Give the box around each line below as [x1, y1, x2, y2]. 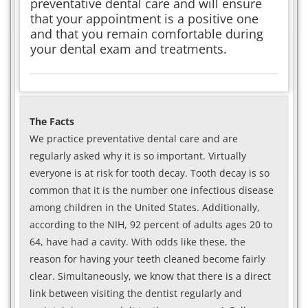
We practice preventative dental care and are [30, 131, 238, 145]
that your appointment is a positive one [30, 10, 258, 27]
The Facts [30, 114, 74, 128]
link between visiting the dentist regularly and [30, 286, 242, 300]
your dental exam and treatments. [30, 40, 227, 57]
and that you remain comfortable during [30, 25, 263, 42]
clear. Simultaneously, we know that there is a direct [30, 269, 271, 283]
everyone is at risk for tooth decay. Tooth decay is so [30, 166, 269, 179]
